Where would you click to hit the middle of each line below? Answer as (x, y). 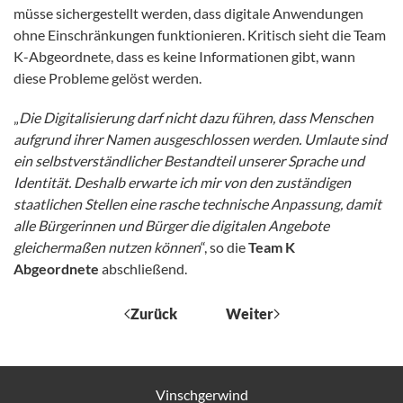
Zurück (153, 314)
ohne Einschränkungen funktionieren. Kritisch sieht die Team (200, 35)
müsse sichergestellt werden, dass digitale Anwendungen (188, 13)
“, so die (224, 247)
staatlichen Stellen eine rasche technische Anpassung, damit (197, 204)
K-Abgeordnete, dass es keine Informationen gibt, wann (184, 57)
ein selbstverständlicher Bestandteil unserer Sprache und (189, 161)
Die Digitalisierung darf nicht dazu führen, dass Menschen (196, 118)
